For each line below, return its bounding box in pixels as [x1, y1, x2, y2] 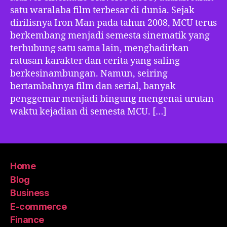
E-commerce [10, 201, 67, 212]
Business [10, 187, 49, 198]
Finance [10, 214, 44, 225]
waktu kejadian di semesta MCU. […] [10, 105, 166, 118]
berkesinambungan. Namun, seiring [10, 67, 168, 80]
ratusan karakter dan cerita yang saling [10, 55, 180, 67]
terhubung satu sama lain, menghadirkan [10, 42, 189, 54]
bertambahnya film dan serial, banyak [10, 80, 176, 92]
